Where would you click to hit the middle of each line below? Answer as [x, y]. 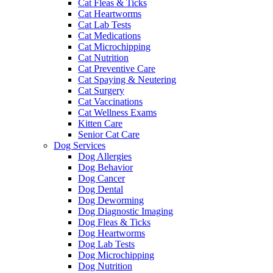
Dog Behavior [105, 167]
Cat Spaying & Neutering [127, 79]
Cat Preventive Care [117, 68]
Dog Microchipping [116, 255]
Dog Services [80, 145]
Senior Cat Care [109, 134]
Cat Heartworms [110, 13]
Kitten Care [100, 123]
